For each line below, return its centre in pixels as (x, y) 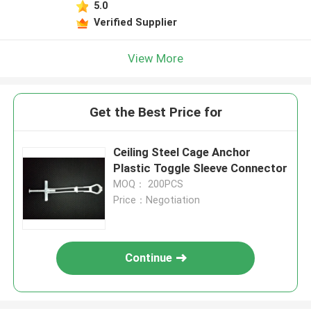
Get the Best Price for (155, 112)
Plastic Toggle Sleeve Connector (201, 168)
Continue (149, 258)
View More (155, 58)
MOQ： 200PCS (149, 184)
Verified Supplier (135, 22)
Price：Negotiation (157, 200)
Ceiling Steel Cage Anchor (182, 152)
